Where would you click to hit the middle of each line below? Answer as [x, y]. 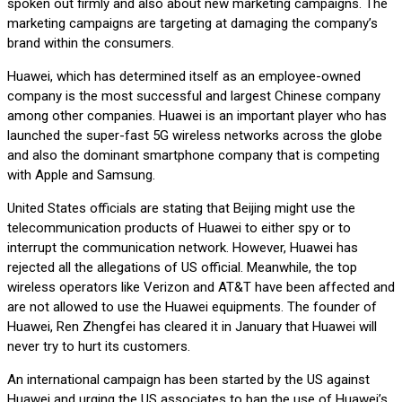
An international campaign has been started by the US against [188, 379]
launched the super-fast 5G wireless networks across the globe [195, 135]
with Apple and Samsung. [81, 175]
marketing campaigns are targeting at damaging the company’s [192, 23]
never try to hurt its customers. [99, 346]
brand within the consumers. [91, 43]
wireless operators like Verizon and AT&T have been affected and [201, 287]
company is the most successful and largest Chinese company [194, 96]
